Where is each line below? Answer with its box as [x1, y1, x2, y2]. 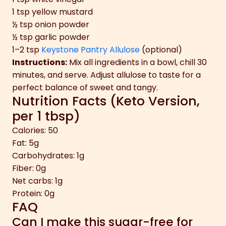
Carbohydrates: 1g [12, 149, 84, 161]
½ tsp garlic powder [12, 31, 90, 43]
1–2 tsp [12, 43, 41, 55]
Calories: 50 [12, 124, 58, 136]
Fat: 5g [12, 137, 39, 149]
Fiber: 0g [12, 162, 46, 174]
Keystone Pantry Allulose [41, 43, 140, 55]
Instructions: [12, 56, 67, 68]
